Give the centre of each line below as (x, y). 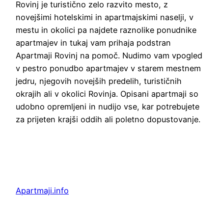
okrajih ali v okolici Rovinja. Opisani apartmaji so (107, 94)
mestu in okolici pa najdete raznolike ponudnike (106, 30)
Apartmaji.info (42, 190)
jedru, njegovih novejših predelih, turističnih (99, 81)
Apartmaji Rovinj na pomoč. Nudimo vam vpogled (109, 55)
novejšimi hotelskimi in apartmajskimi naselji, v (105, 17)
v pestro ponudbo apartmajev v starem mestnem (108, 68)
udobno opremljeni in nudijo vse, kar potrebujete (108, 106)
